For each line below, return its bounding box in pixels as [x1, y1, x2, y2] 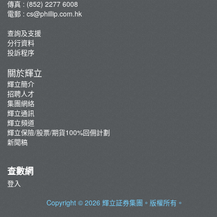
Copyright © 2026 [46, 197, 102, 207]
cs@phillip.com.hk [27, 8, 82, 18]
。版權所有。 [142, 197, 184, 207]
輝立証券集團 [102, 197, 143, 207]
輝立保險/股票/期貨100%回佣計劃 [7, 127, 110, 137]
